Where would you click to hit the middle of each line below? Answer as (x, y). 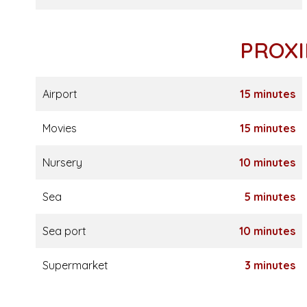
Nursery (62, 162)
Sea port (64, 231)
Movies (60, 128)
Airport (60, 94)
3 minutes (270, 265)
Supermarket (75, 265)
